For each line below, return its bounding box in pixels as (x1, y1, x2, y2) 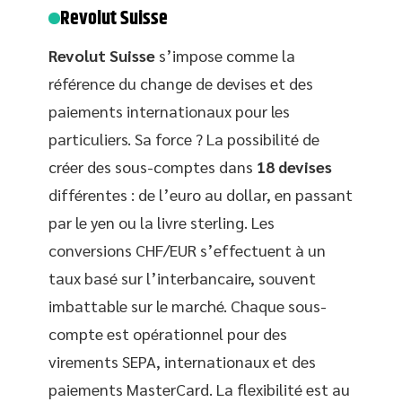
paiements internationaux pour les (48, 100, 290, 121)
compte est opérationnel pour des (48, 322, 287, 344)
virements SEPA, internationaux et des (48, 350, 316, 371)
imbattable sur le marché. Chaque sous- (48, 294, 327, 316)
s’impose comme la (155, 44, 295, 66)
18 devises (257, 155, 332, 177)
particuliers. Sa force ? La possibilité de (48, 127, 319, 149)
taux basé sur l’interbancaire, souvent (48, 267, 316, 288)
